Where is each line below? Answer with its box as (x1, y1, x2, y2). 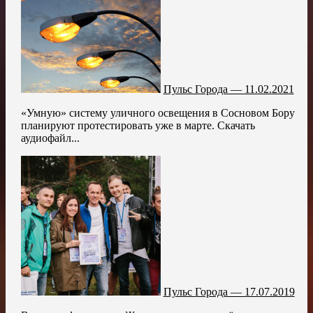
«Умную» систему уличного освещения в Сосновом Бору (20, 107, 295, 119)
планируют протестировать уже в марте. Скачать (20, 119, 255, 132)
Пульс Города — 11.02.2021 (163, 83, 294, 96)
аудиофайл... (20, 132, 80, 145)
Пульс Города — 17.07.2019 (163, 286, 295, 298)
